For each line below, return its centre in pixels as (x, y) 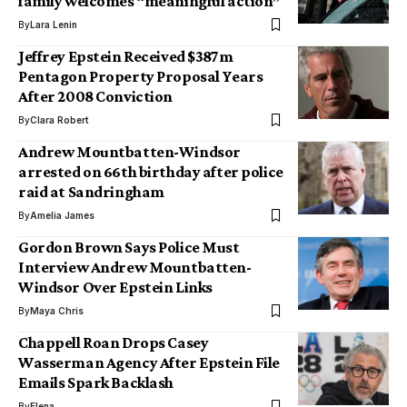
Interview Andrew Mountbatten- (135, 267)
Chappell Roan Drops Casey (114, 342)
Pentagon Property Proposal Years (141, 76)
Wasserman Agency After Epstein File (149, 362)
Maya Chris (57, 311)
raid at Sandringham (91, 192)
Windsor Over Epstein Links (115, 287)
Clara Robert (59, 120)
